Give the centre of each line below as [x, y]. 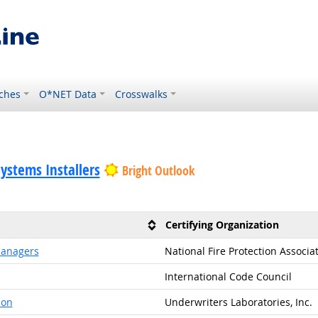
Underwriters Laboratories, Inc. [238, 302]
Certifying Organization [222, 225]
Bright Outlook [158, 171]
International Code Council [228, 276]
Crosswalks [142, 94]
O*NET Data [68, 94]
